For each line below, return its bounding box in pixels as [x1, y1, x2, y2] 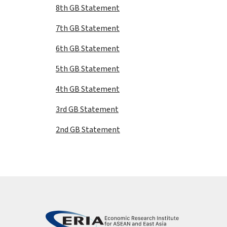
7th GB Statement [56, 23, 120, 34]
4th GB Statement [56, 84, 120, 95]
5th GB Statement [56, 63, 120, 74]
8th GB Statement [56, 3, 120, 14]
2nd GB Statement [56, 124, 120, 135]
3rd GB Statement [56, 104, 119, 115]
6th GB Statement [56, 43, 120, 54]
